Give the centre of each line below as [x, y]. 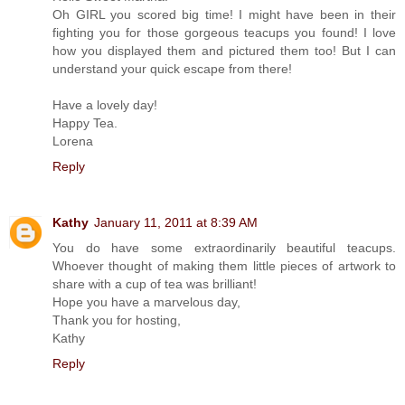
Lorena [73, 141]
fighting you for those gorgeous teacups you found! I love [224, 32]
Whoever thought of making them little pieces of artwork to [224, 265]
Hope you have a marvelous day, [146, 301]
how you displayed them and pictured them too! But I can [224, 50]
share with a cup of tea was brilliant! [155, 283]
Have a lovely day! [105, 104]
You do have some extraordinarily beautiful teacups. [224, 247]
